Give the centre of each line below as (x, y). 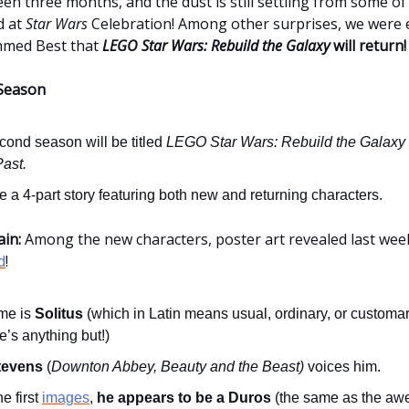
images (66, 397)
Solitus (61, 313)
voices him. (344, 366)
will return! (368, 45)
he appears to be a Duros (186, 397)
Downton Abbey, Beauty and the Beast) (179, 366)
